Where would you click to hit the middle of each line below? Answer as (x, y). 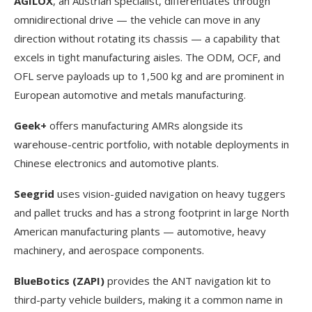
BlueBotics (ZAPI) (59, 280)
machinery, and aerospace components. (109, 250)
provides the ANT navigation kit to (188, 280)
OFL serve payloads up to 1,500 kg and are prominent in (149, 76)
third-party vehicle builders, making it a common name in (148, 299)
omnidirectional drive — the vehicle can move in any (137, 19)
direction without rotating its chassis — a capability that (147, 38)
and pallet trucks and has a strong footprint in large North (151, 212)
